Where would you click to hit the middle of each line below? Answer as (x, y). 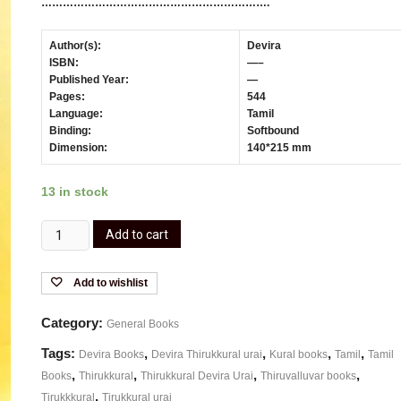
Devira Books (111, 354)
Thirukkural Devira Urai (197, 376)
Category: (74, 323)
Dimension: (78, 148)
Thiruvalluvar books (308, 376)
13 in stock (75, 192)
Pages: (67, 97)
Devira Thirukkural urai (207, 354)
